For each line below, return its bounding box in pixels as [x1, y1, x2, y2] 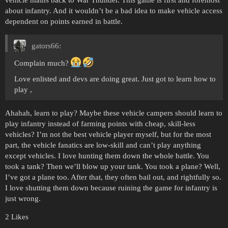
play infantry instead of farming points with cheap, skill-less [5, 119, 195, 128]
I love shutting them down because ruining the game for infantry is [5, 183, 217, 192]
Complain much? [14, 59, 71, 67]
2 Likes [5, 212, 28, 221]
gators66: [30, 42, 61, 50]
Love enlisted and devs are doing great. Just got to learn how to [14, 74, 216, 83]
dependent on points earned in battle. [5, 17, 123, 26]
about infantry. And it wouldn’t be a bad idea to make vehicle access [5, 7, 222, 15]
